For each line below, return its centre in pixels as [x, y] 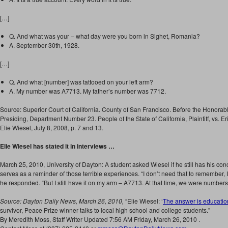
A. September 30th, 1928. [44, 45]
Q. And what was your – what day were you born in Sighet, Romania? [105, 36]
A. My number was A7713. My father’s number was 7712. [88, 91]
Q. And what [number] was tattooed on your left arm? [81, 82]
